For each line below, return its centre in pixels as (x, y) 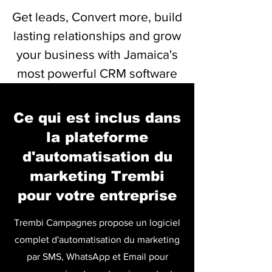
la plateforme (97, 137)
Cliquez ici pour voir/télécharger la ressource (126, 95)
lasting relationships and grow (97, 36)
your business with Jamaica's (97, 54)
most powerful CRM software (97, 73)
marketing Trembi (97, 176)
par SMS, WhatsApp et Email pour (97, 257)
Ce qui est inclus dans (97, 118)
